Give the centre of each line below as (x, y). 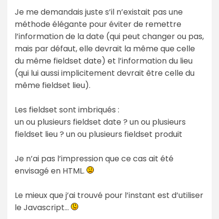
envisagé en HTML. (51, 171)
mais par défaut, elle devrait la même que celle (105, 48)
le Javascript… (43, 207)
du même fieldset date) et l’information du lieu (104, 61)
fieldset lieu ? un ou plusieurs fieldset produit (99, 134)
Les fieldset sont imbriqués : (67, 109)
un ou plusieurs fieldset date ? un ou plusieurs (100, 122)
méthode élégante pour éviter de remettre (98, 24)
